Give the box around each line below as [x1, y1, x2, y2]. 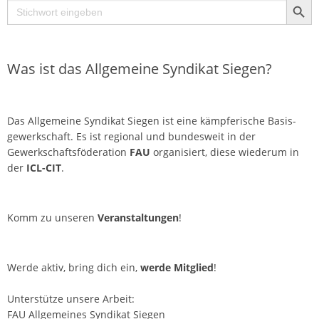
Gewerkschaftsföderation [7, 145, 130, 159]
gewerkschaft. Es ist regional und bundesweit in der [7, 130, 256, 144]
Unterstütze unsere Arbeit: [7, 292, 135, 306]
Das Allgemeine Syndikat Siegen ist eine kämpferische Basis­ [7, 114, 296, 128]
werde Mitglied [140, 261, 214, 275]
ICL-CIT [26, 161, 61, 175]
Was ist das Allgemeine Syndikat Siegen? [7, 59, 272, 79]
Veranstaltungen [98, 211, 179, 225]
